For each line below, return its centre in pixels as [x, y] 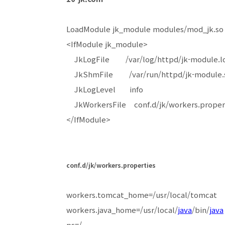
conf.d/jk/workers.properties [111, 165]
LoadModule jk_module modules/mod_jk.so [145, 29]
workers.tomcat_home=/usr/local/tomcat [142, 195]
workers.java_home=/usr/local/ [122, 210]
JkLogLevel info [105, 89]
